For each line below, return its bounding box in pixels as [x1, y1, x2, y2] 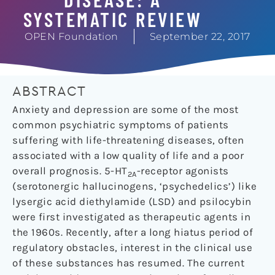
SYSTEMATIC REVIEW [23, 6, 203, 31]
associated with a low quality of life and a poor [12, 149, 244, 162]
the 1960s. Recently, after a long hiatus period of [12, 226, 253, 239]
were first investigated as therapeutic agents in [12, 211, 250, 223]
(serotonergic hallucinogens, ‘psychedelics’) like [12, 180, 257, 193]
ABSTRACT [12, 85, 86, 99]
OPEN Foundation [25, 30, 118, 42]
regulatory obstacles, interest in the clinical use [12, 241, 252, 254]
